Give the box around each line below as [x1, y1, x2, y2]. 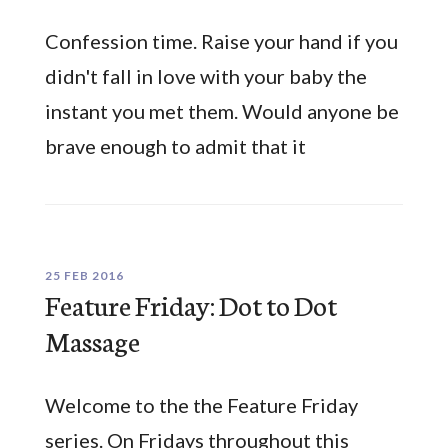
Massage [44, 321, 140, 359]
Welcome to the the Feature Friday [44, 393, 358, 417]
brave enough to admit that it [44, 134, 306, 158]
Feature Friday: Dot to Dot [44, 285, 337, 323]
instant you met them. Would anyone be [44, 99, 399, 123]
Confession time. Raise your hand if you [44, 29, 398, 53]
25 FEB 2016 [44, 268, 124, 283]
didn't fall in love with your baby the [44, 64, 367, 88]
